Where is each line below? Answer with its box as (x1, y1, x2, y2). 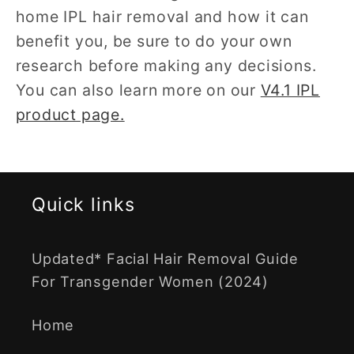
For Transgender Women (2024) (32, 273, 269, 291)
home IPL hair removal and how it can (15, 7, 309, 27)
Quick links (32, 194, 135, 217)
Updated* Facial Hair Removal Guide (32, 250, 299, 268)
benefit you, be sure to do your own (15, 32, 292, 51)
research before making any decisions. (15, 56, 317, 76)
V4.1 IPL (260, 81, 320, 100)
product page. (15, 105, 125, 125)
